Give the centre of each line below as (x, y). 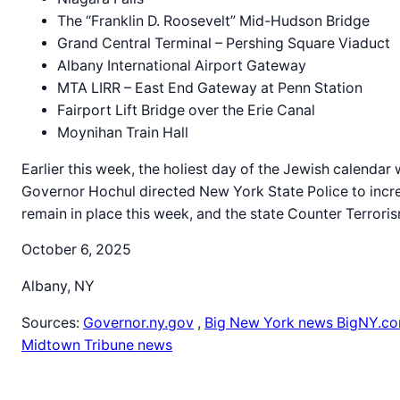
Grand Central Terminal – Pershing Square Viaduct (224, 43)
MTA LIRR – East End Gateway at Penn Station (210, 87)
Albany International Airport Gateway (182, 65)
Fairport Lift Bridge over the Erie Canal (186, 110)
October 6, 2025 (76, 250)
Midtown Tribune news (97, 346)
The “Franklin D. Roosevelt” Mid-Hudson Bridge (213, 21)
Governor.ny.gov (138, 323)
